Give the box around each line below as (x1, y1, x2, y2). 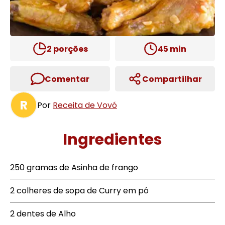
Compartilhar (142, 73, 202, 85)
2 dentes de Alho (10, 208, 76, 219)
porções (51, 43, 88, 55)
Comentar (45, 73, 89, 85)
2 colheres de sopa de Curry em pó (10, 185, 149, 196)
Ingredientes (63, 129, 162, 150)
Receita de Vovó (53, 99, 117, 111)
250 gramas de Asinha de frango (10, 162, 138, 173)
